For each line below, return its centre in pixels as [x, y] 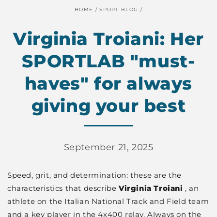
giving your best [108, 106]
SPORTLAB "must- [108, 61]
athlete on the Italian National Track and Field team [108, 201]
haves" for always [108, 83]
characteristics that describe [63, 188]
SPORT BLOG [119, 9]
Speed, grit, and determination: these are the [95, 175]
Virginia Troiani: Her [108, 39]
